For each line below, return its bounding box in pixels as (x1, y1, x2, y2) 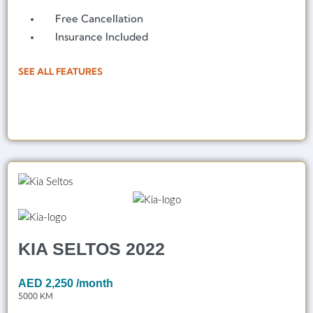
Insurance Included (55, 30, 149, 44)
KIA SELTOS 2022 (18, 239, 165, 259)
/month (76, 277, 113, 290)
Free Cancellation (55, 12, 144, 26)
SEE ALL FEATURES (18, 66, 103, 78)
